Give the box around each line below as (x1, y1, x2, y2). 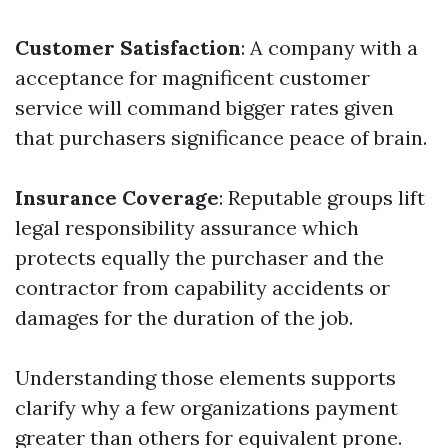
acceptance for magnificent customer (15, 65, 370, 90)
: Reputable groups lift (219, 185, 425, 210)
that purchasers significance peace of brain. (15, 125, 427, 150)
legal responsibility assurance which (15, 215, 359, 240)
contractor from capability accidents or (15, 275, 390, 300)
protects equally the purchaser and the (15, 245, 384, 270)
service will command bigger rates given (15, 95, 394, 120)
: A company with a (241, 35, 418, 60)
